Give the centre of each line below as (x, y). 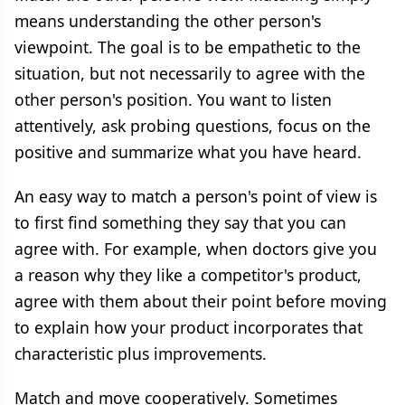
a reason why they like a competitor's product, (188, 275)
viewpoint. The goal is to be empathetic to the (188, 47)
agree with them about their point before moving (201, 301)
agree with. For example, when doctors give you (196, 249)
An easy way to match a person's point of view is (196, 196)
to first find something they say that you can (180, 222)
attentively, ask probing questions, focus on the (193, 126)
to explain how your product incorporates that (188, 327)
